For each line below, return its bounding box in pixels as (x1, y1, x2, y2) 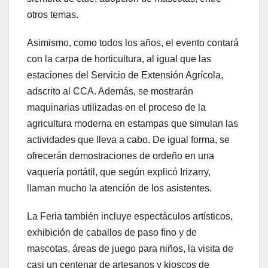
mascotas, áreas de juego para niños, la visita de (27, 243, 233, 254)
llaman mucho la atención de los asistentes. (27, 183, 212, 194)
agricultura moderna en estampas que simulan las (27, 118, 238, 129)
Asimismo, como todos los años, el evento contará (27, 38, 239, 48)
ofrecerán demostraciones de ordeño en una (27, 151, 214, 162)
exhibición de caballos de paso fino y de (27, 227, 197, 238)
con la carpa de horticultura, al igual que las (27, 54, 211, 65)
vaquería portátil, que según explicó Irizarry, (27, 167, 211, 178)
